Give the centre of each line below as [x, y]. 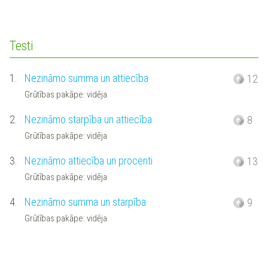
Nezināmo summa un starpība [85, 202]
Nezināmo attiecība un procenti [88, 160]
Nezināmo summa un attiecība [86, 78]
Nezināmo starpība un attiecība [88, 119]
